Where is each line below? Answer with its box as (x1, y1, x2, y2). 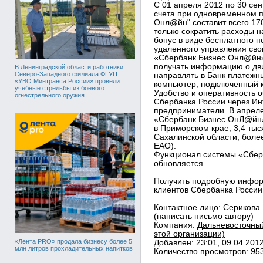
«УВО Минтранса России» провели (15, 77, 120, 85)
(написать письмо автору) (154, 212, 254, 221)
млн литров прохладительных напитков (15, 245, 133, 252)
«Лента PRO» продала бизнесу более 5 (15, 238, 132, 245)
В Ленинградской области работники (15, 63, 123, 70)
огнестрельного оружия (15, 92, 85, 99)
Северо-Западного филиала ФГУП (15, 70, 117, 77)
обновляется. (154, 159, 205, 168)
